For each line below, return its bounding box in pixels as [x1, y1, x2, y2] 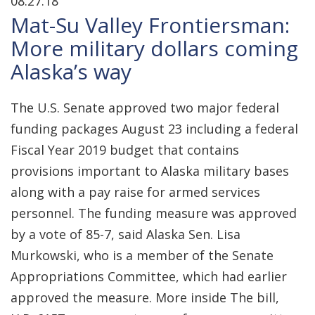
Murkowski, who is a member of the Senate [11, 247, 274, 264]
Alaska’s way [11, 57, 131, 86]
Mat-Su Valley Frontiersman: [11, 11, 290, 39]
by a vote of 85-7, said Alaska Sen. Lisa [11, 226, 240, 243]
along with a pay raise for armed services [11, 184, 260, 200]
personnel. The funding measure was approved [11, 205, 297, 221]
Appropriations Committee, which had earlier [11, 268, 287, 285]
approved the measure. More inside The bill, [11, 289, 279, 306]
